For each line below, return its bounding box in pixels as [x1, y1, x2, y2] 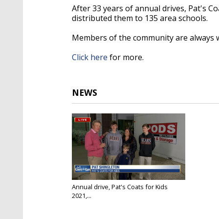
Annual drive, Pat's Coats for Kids [72, 182, 168, 191]
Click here [72, 51, 108, 63]
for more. [108, 51, 148, 63]
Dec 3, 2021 [72, 199, 101, 207]
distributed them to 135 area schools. [72, 12, 208, 23]
